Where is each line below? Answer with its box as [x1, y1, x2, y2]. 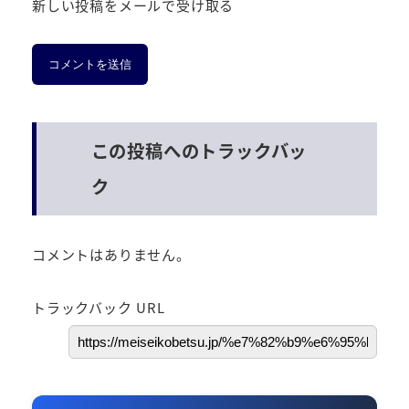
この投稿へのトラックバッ [90, 137, 308, 163]
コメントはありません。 [32, 244, 191, 264]
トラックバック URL [32, 297, 165, 317]
